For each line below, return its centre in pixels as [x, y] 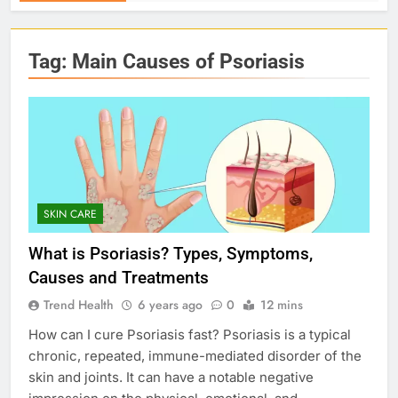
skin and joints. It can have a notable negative [171, 378]
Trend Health [79, 305]
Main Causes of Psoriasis [188, 61]
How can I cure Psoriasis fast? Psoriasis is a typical [190, 335]
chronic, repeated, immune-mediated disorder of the [195, 356]
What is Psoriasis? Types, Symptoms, [171, 254]
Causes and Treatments [119, 278]
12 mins [282, 305]
